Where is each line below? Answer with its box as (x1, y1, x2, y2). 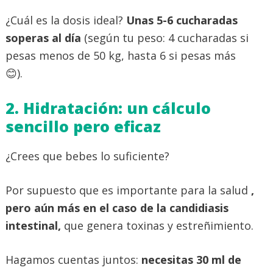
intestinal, (5, 218, 64, 233)
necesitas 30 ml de (141, 252, 241, 268)
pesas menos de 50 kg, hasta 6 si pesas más (5, 48, 236, 63)
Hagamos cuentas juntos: (5, 252, 141, 268)
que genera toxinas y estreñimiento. (64, 218, 253, 233)
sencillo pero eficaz (5, 116, 161, 137)
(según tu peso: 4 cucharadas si (81, 30, 249, 46)
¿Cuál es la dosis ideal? (5, 13, 126, 28)
